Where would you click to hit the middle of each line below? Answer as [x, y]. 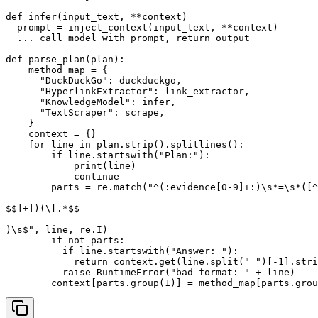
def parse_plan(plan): [65, 60]
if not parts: [65, 241]
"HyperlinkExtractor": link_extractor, [128, 92]
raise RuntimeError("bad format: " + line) [150, 273]
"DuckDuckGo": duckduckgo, [94, 81]
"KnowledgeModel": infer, [91, 102]
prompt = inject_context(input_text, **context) [142, 28]
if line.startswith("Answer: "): [122, 251]
